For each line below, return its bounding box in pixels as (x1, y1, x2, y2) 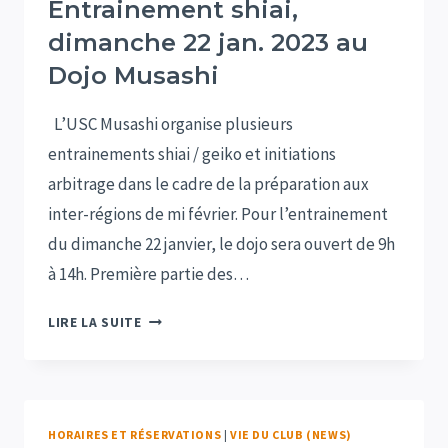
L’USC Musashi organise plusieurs (48, 113, 293, 136)
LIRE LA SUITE (48, 314, 142, 332)
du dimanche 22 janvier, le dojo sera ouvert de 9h (48, 233, 395, 256)
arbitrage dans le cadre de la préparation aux (48, 173, 369, 196)
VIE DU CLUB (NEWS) (230, 427, 352, 443)
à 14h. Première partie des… (48, 263, 249, 286)
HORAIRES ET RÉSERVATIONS (48, 427, 222, 443)
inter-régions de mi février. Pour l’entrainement (48, 203, 388, 226)
